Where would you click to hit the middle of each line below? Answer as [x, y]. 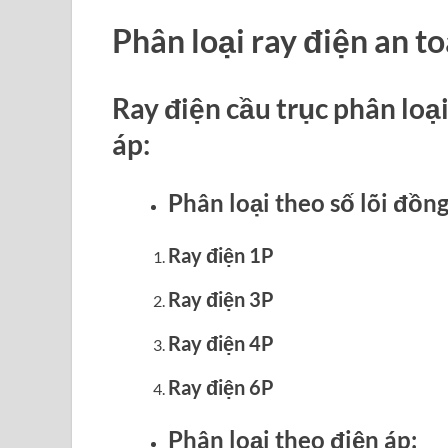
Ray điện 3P [221, 298]
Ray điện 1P [221, 254]
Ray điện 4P [221, 342]
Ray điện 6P [221, 386]
